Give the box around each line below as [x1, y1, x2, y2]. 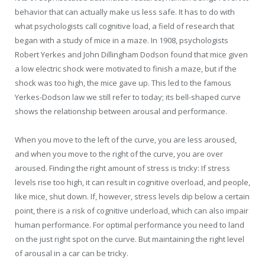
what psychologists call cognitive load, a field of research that [15, 20, 234, 31]
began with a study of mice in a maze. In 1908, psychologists [15, 34, 228, 46]
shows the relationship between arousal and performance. [15, 105, 227, 117]
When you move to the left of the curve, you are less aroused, [15, 134, 237, 145]
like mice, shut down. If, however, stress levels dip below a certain [15, 190, 250, 202]
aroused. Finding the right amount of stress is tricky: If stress [15, 162, 230, 173]
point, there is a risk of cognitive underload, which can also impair [15, 205, 248, 216]
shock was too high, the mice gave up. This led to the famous [15, 77, 231, 88]
